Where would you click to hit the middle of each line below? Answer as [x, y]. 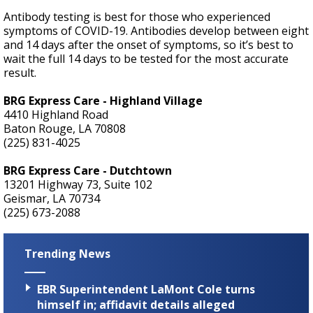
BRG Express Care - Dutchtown [88, 171]
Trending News [67, 254]
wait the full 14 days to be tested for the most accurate [146, 59]
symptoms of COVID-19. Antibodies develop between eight [156, 31]
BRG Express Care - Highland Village [103, 101]
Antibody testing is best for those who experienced [137, 17]
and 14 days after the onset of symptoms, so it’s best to [148, 45]
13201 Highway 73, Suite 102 [78, 185]
